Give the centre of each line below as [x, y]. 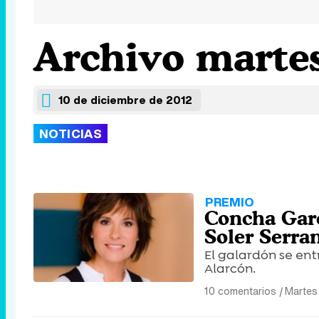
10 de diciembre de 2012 [125, 100]
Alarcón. [230, 268]
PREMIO [230, 202]
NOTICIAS [71, 134]
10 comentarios [240, 291]
